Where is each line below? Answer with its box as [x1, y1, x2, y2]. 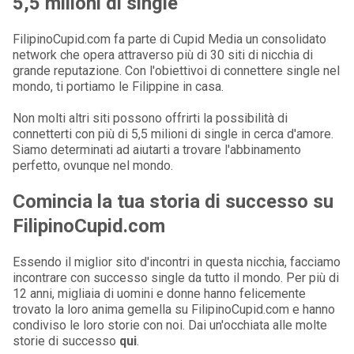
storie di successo [13, 333, 119, 348]
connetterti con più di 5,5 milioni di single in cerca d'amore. [13, 126, 333, 142]
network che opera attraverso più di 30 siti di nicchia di [13, 47, 313, 63]
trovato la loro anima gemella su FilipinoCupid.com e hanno [13, 301, 335, 317]
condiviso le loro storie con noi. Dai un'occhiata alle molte [13, 317, 327, 333]
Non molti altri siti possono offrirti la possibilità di [13, 111, 288, 126]
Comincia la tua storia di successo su [13, 190, 333, 213]
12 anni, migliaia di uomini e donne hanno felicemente [13, 285, 306, 301]
